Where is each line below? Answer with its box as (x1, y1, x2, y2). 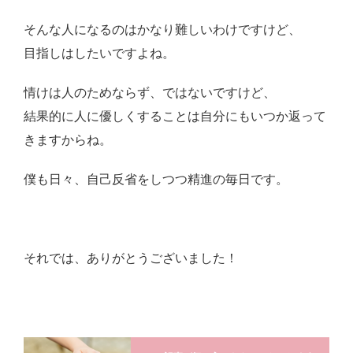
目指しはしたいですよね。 (24, 46, 175, 61)
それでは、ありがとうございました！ (24, 251, 238, 266)
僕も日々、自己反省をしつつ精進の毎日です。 (24, 173, 288, 187)
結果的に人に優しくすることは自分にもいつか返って (24, 110, 326, 124)
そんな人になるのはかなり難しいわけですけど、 (24, 23, 301, 37)
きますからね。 (24, 133, 112, 147)
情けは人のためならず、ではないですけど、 (24, 86, 276, 100)
